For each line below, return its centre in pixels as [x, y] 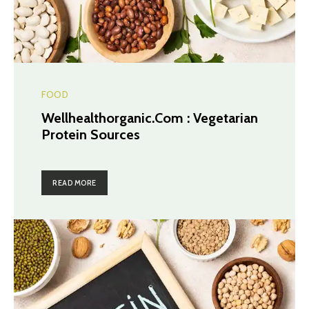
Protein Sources [91, 135]
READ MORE [74, 183]
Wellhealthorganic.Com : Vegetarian [150, 118]
